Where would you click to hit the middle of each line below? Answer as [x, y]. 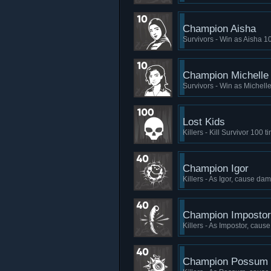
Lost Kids [204, 122]
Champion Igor [216, 168]
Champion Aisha [219, 29]
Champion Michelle [226, 75]
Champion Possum [225, 262]
